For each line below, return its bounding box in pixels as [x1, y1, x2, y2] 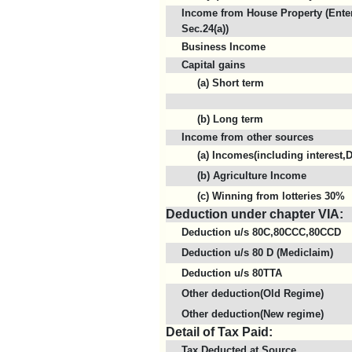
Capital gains [181, 59, 245, 71]
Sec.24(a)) [181, 23, 229, 35]
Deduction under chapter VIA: [166, 207, 343, 221]
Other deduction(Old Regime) [181, 288, 324, 299]
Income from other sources [181, 131, 313, 143]
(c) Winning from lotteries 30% [197, 190, 345, 202]
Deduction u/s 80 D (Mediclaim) [181, 247, 333, 258]
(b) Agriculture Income [197, 170, 306, 181]
